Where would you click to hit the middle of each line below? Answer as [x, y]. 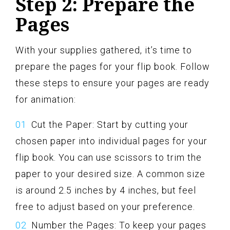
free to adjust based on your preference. [105, 206]
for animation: [46, 99]
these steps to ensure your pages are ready [112, 83]
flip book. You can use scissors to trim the [109, 157]
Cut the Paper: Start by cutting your [110, 124]
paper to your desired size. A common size [110, 174]
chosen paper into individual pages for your [111, 141]
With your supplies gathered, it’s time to [104, 50]
